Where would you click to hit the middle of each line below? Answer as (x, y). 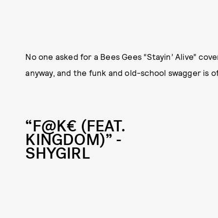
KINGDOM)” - (74, 140)
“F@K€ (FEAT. (75, 126)
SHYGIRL (58, 154)
